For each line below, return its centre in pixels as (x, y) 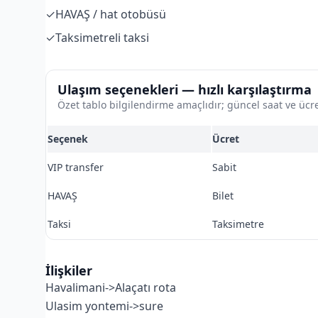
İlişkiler (69, 270)
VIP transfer (76, 167)
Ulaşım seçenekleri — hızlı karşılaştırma (185, 89)
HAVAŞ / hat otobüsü (111, 14)
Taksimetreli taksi (102, 38)
